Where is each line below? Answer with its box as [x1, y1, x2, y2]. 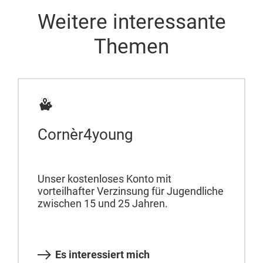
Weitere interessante [37, 9, 226, 34]
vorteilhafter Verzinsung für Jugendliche [38, 185, 224, 198]
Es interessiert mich [55, 248, 150, 261]
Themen [94, 34, 169, 59]
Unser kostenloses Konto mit [38, 173, 171, 186]
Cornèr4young [38, 125, 133, 143]
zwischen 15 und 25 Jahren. [38, 197, 168, 210]
